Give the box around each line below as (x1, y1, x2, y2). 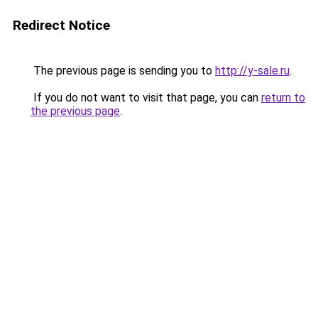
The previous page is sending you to (31, 64, 215, 77)
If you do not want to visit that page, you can (31, 91, 261, 104)
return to (261, 91, 305, 104)
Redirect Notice (13, 17, 110, 33)
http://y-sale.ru (215, 64, 290, 77)
